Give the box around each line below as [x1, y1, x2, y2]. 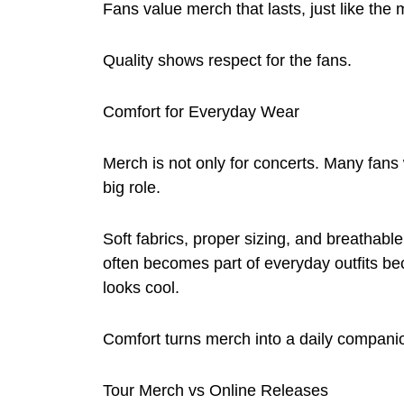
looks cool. [103, 278, 179, 297]
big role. [103, 178, 161, 197]
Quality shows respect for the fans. [103, 50, 352, 69]
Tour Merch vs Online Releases [103, 381, 328, 399]
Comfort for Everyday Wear [103, 102, 299, 121]
